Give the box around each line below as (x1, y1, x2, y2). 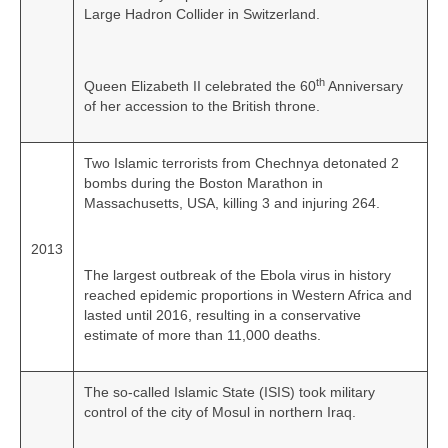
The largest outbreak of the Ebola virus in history (84, 267, 391, 284)
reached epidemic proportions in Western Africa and (84, 287, 412, 304)
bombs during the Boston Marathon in (84, 175, 323, 192)
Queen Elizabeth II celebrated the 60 (84, 78, 316, 95)
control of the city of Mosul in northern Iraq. (84, 404, 356, 421)
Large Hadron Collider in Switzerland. (84, 6, 320, 23)
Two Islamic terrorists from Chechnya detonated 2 (84, 155, 399, 172)
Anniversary (325, 78, 403, 95)
